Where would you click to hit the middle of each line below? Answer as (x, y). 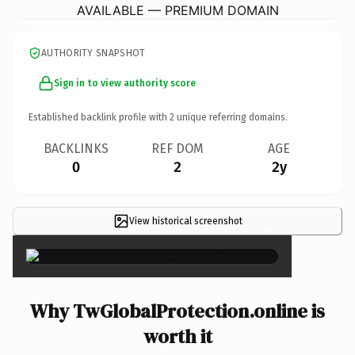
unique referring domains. (231, 117)
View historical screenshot (185, 221)
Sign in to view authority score (125, 83)
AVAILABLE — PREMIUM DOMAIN (177, 10)
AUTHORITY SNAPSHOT (94, 53)
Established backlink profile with (99, 117)
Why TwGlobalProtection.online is (177, 311)
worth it (177, 336)
